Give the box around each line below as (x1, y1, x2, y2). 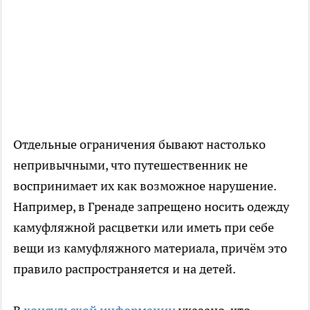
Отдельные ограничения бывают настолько (13, 136, 266, 153)
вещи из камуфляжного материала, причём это (13, 240, 287, 257)
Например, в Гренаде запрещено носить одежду (13, 199, 289, 215)
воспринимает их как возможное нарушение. (13, 178, 276, 194)
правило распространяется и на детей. (13, 261, 236, 277)
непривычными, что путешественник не (13, 157, 248, 174)
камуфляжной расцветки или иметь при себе (13, 219, 274, 236)
